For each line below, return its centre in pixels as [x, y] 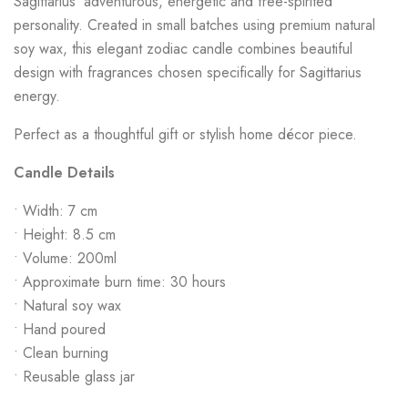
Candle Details [64, 173]
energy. [37, 96]
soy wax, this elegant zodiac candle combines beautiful [183, 49]
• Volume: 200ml [65, 258]
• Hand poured [60, 329]
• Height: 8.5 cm [65, 235]
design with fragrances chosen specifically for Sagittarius [188, 72]
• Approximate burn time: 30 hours [120, 282]
